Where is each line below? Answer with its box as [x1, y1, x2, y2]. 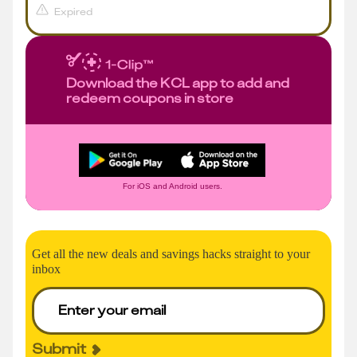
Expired [54, 6, 92, 18]
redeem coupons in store [66, 89, 233, 106]
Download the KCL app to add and [66, 74, 289, 91]
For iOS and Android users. [122, 182, 222, 190]
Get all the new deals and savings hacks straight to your [32, 247, 310, 261]
